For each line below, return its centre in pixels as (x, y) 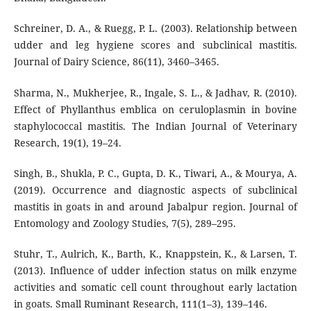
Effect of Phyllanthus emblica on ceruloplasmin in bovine (155, 109)
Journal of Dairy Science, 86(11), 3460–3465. (116, 62)
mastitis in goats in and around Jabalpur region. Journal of (155, 206)
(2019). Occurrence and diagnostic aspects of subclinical (155, 190)
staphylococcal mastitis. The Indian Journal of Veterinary (155, 126)
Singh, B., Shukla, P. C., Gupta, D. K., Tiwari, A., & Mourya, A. (155, 173)
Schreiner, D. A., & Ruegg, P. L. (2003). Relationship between (155, 28)
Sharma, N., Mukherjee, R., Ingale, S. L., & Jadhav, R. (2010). (155, 92)
